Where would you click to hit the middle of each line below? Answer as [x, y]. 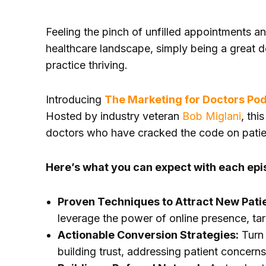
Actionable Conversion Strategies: [148, 235]
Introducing [75, 99]
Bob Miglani [212, 116]
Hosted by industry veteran [114, 116]
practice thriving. [87, 65]
